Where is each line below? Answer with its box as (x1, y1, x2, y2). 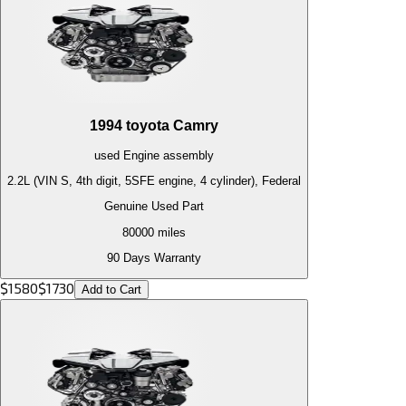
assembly (159, 148, 214, 162)
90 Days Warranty (107, 250, 201, 265)
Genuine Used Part (104, 199, 204, 214)
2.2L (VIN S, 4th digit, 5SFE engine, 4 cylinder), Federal (7, 173, 301, 188)
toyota (126, 117, 169, 133)
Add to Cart (82, 283, 141, 297)
